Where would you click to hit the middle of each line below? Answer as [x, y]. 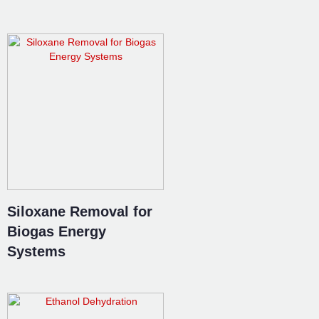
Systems [36, 251]
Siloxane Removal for [80, 211]
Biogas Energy [57, 231]
